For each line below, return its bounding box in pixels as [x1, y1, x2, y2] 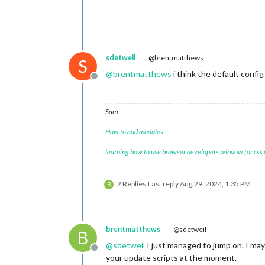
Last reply [148, 179, 180, 188]
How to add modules [105, 127, 163, 136]
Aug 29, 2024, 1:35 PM [180, 179, 251, 188]
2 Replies [117, 179, 146, 188]
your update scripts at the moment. [106, 252, 237, 263]
